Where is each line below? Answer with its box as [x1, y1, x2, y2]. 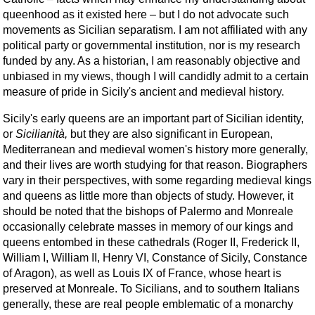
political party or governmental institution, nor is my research [3, 39, 300, 51]
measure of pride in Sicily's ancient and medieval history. [3, 85, 284, 98]
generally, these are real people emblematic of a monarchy [3, 297, 293, 310]
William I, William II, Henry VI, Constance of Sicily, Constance [3, 251, 307, 264]
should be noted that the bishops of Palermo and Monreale [3, 205, 293, 217]
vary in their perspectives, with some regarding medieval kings [3, 174, 311, 186]
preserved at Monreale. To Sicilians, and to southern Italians [3, 282, 300, 295]
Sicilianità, [15, 127, 67, 140]
